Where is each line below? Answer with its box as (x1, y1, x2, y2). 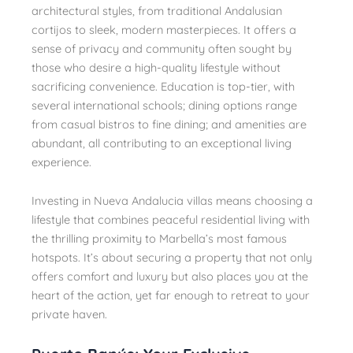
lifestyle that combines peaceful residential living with (32, 212, 310, 228)
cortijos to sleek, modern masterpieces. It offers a (32, 21, 296, 37)
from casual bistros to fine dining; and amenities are (32, 116, 307, 132)
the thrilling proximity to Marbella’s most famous (32, 231, 287, 247)
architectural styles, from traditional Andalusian (32, 2, 282, 18)
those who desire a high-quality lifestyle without (32, 59, 281, 75)
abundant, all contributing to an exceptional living (32, 135, 292, 150)
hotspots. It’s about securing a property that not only (32, 250, 312, 266)
